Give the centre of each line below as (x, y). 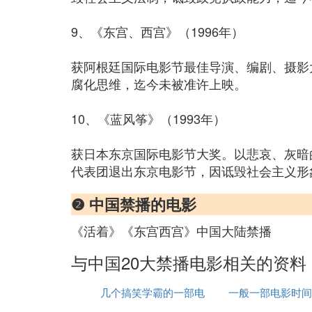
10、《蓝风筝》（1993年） (148, 118)
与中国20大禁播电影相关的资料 (189, 262)
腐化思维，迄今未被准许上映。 (159, 84)
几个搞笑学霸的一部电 (152, 292)
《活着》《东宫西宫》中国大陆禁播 (171, 231)
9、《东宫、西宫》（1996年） (157, 31)
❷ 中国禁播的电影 (134, 204)
